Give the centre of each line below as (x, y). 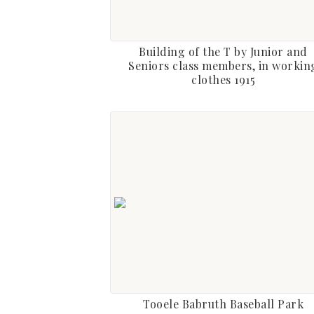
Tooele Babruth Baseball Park (224, 304)
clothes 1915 (224, 80)
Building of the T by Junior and (223, 52)
